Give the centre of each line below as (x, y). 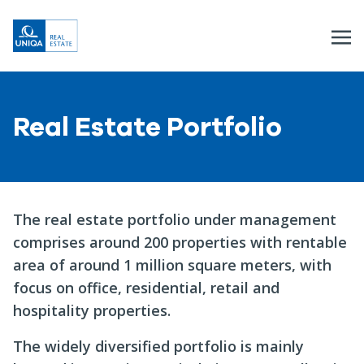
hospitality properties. (92, 310)
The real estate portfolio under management (175, 219)
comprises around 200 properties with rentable (180, 242)
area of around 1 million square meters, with (172, 265)
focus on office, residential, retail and (146, 288)
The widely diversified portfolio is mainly (158, 346)
